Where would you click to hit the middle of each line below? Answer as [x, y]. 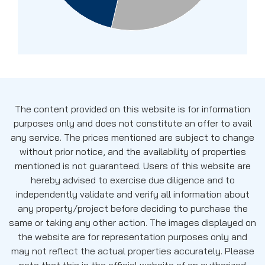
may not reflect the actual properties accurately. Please [132, 251]
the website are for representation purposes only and [132, 236]
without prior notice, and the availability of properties [132, 151]
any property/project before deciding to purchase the [132, 208]
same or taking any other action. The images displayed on [132, 222]
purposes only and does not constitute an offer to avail [132, 123]
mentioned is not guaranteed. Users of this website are [132, 165]
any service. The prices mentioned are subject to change [132, 137]
